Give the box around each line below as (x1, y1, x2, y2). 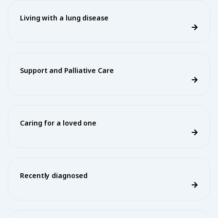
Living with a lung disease (20, 13, 109, 22)
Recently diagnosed (20, 171, 88, 180)
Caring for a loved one (20, 118, 97, 127)
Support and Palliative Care (20, 66, 114, 75)
